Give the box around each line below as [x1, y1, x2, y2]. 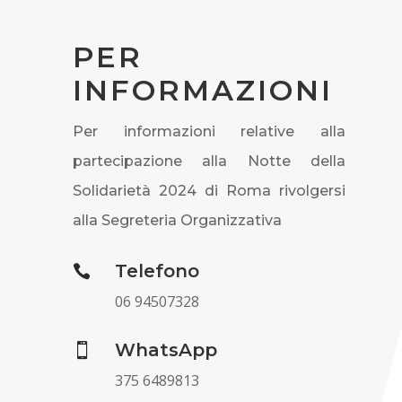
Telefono [114, 259, 199, 282]
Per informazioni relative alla [72, 122, 346, 140]
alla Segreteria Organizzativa [72, 211, 282, 229]
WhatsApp [114, 338, 217, 361]
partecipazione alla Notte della [72, 152, 346, 170]
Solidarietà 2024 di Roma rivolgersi [72, 181, 346, 199]
